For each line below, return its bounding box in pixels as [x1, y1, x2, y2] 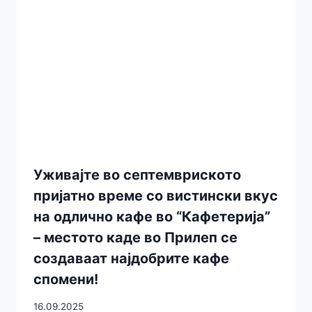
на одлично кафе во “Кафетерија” [33, 208, 270, 226]
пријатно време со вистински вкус [33, 187, 278, 205]
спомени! [33, 271, 98, 288]
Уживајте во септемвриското [33, 166, 241, 184]
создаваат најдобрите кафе [33, 250, 229, 267]
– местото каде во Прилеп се [33, 229, 237, 247]
